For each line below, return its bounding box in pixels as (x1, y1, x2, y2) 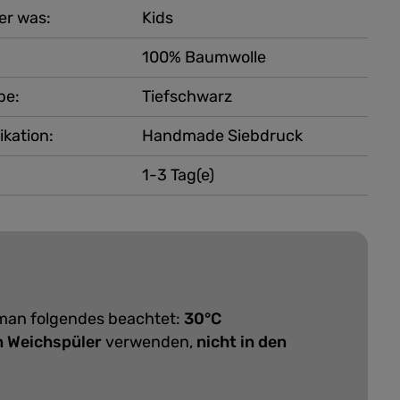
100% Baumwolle (141, 47, 266, 67)
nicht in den (196, 332, 287, 352)
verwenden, (102, 332, 196, 352)
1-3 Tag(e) (141, 165, 214, 185)
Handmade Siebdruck (141, 126, 303, 146)
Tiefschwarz (141, 87, 232, 106)
